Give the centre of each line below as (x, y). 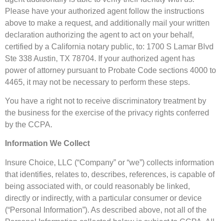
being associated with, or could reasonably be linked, (97, 186)
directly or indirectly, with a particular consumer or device (103, 198)
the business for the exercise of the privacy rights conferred (107, 112)
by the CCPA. (29, 124)
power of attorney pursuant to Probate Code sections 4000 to (110, 70)
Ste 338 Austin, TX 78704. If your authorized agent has (100, 58)
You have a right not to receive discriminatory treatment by (106, 101)
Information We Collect (47, 144)
